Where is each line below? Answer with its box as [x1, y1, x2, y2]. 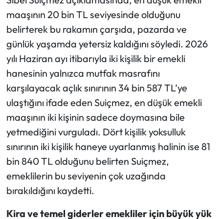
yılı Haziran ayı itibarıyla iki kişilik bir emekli [6, 52, 185, 65]
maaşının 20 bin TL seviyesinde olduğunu [6, 8, 180, 21]
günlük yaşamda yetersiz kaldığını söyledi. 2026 [6, 38, 208, 50]
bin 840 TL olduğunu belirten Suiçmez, [6, 155, 169, 168]
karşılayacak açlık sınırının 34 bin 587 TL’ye [6, 82, 187, 94]
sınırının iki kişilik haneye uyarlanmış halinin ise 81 [6, 140, 210, 153]
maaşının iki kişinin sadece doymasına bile [6, 111, 185, 124]
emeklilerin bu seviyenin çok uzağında [6, 170, 166, 182]
